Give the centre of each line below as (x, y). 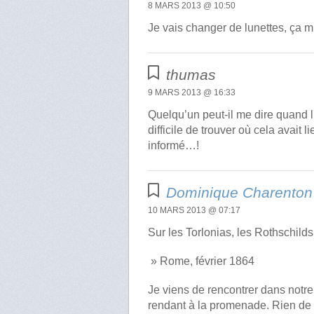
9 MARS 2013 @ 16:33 (192, 93)
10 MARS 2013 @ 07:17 (194, 211)
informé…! (174, 146)
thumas (191, 75)
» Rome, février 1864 (202, 261)
